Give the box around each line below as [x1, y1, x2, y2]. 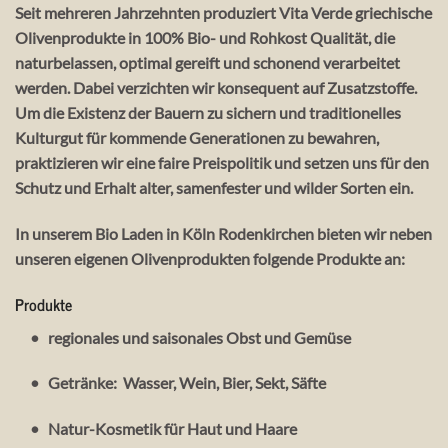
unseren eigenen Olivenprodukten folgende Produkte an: [15, 248, 405, 268]
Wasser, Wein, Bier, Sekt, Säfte [123, 373, 326, 393]
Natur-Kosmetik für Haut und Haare [48, 419, 297, 439]
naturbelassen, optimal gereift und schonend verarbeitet [15, 53, 400, 72]
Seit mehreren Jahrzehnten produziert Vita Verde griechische [15, 3, 432, 22]
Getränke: [48, 373, 117, 393]
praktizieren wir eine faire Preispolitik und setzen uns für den [15, 153, 429, 172]
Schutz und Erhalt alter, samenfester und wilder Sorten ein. [15, 178, 413, 197]
